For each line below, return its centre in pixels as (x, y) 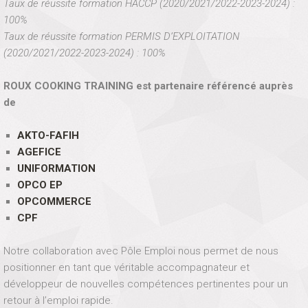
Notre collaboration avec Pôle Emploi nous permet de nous (141, 251)
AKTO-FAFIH (48, 135)
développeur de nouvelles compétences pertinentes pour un (146, 284)
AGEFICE (39, 152)
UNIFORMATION (56, 168)
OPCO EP (40, 185)
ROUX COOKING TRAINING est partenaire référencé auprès (148, 86)
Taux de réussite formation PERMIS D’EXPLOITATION (121, 36)
